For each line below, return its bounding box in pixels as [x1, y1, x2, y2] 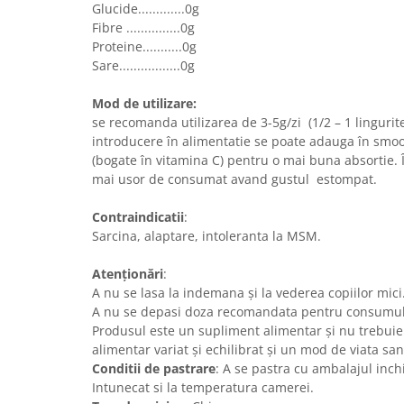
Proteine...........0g [92, 38, 197, 56]
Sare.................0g [92, 57, 195, 75]
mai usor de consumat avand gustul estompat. [92, 170, 381, 188]
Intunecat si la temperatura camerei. [92, 379, 314, 397]
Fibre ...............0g [92, 19, 195, 37]
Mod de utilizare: [92, 95, 197, 113]
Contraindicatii [92, 208, 184, 226]
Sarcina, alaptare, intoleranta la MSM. [92, 227, 321, 245]
